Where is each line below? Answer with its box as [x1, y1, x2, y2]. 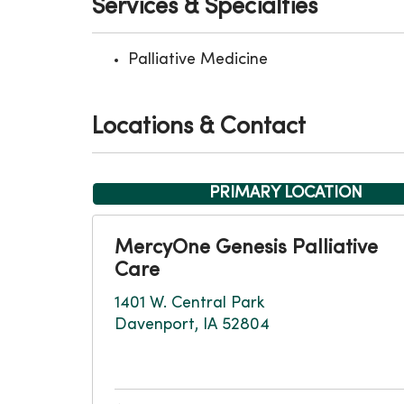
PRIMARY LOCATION [209, 186, 363, 201]
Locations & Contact [92, 116, 306, 139]
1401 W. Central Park [115, 296, 264, 311]
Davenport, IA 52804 [115, 317, 270, 333]
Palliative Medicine [128, 52, 268, 68]
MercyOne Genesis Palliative [115, 239, 378, 258]
